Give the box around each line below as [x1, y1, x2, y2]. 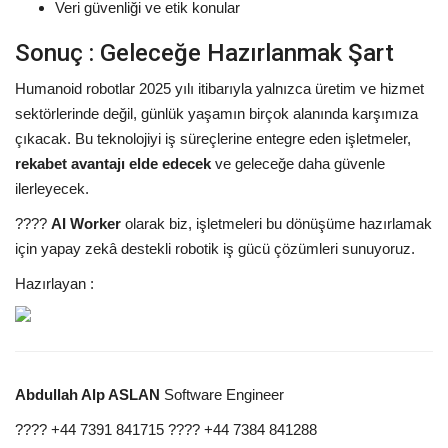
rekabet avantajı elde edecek [15, 154, 211, 172]
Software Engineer [164, 385, 284, 403]
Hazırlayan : [15, 274, 94, 292]
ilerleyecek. [15, 179, 89, 197]
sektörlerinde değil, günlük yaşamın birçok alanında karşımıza [15, 104, 418, 122]
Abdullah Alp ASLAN [15, 385, 160, 403]
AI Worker [51, 214, 121, 232]
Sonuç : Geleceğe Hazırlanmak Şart [15, 38, 394, 67]
